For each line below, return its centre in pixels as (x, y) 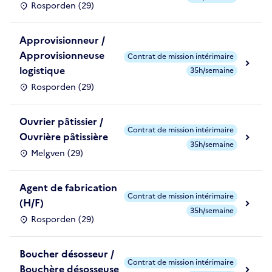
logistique (42, 71)
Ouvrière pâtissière (64, 137)
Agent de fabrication (68, 188)
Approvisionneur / (62, 40)
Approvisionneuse (62, 56)
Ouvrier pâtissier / (61, 122)
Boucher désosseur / (67, 254)
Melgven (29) (57, 154)
